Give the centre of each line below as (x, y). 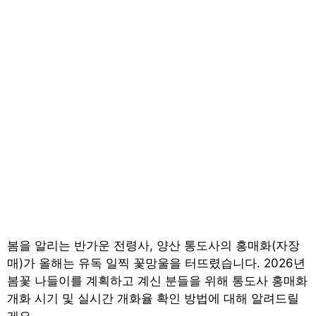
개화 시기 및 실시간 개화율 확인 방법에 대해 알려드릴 (153, 299)
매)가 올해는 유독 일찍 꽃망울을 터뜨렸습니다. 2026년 (156, 263)
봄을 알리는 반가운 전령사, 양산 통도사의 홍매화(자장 (153, 246)
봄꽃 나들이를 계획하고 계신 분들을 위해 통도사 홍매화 (157, 281)
